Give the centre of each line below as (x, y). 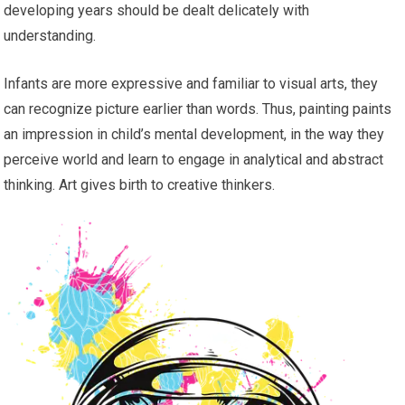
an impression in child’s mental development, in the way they (194, 135)
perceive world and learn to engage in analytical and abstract (194, 160)
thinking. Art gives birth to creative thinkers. (140, 185)
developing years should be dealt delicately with (157, 11)
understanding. (50, 36)
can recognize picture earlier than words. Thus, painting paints (198, 109)
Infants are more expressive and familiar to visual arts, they (191, 84)
